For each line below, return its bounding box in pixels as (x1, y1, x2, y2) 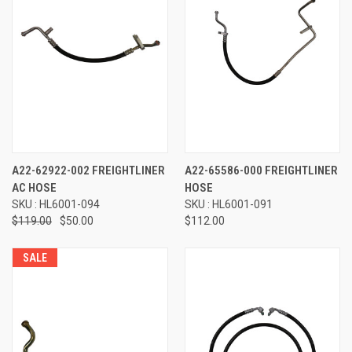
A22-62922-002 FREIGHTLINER (12, 163, 165, 178)
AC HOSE (12, 180, 57, 195)
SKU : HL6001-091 (184, 197, 273, 211)
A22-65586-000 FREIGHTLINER (184, 163, 338, 178)
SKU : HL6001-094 (12, 197, 100, 211)
